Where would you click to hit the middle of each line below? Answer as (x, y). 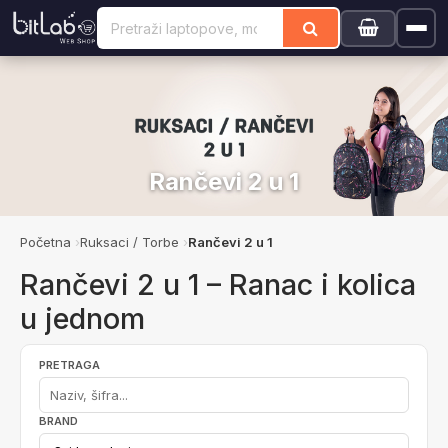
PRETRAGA (69, 365)
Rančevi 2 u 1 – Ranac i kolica (218, 284)
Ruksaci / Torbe (129, 242)
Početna (45, 242)
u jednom (82, 318)
